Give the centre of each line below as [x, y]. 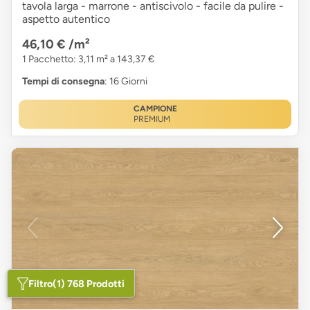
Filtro [41, 283]
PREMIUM [152, 119]
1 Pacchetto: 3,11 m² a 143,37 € [88, 60]
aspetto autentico [66, 19]
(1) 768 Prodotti [89, 283]
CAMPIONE [155, 109]
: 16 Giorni [126, 82]
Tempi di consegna [63, 82]
